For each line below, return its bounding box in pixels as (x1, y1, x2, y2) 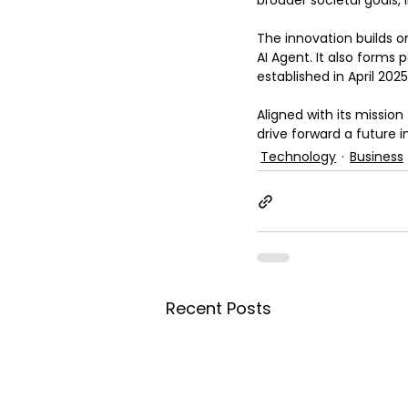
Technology (260, 148, 336, 167)
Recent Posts (166, 297, 271, 321)
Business (350, 148, 403, 167)
